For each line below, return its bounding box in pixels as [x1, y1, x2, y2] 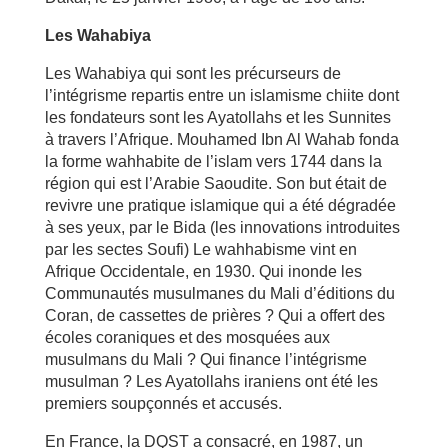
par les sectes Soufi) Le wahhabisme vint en [44, 240, 357, 258]
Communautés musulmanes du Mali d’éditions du [44, 284, 395, 302]
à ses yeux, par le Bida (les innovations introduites [44, 218, 400, 236]
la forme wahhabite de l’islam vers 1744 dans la [44, 152, 382, 170]
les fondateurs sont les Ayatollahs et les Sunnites [44, 108, 391, 126]
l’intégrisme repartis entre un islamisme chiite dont [44, 86, 399, 104]
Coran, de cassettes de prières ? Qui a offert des [44, 306, 385, 324]
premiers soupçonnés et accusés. [44, 394, 282, 412]
